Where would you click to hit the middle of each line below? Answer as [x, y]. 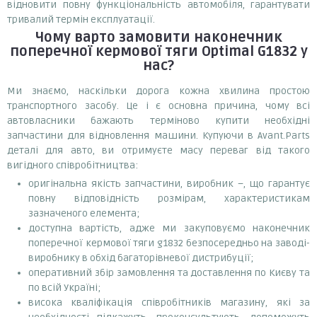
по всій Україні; [65, 287]
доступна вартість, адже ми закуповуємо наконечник [169, 228]
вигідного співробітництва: [73, 165]
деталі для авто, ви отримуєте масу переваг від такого [158, 150]
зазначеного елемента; [84, 213]
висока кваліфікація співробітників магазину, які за [169, 302]
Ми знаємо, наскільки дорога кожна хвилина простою [158, 91]
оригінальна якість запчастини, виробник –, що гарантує [169, 183]
